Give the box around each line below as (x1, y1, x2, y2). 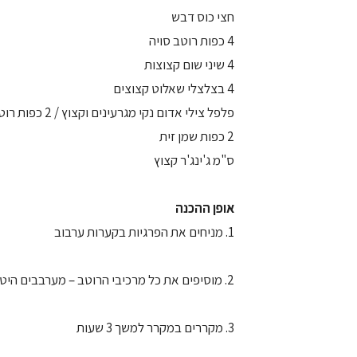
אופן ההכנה (175, 199, 234, 217)
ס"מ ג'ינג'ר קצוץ (154, 151, 234, 169)
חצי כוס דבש (171, 8, 234, 25)
